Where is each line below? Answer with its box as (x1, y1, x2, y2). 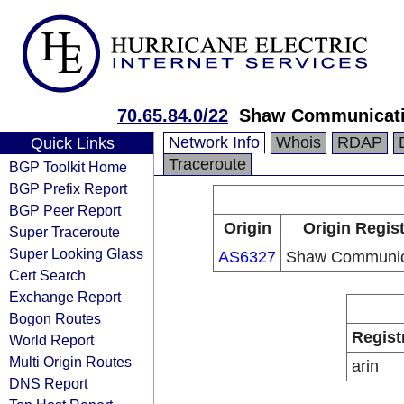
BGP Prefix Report (9, 180, 127, 197)
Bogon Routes (9, 310, 101, 326)
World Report (9, 332, 94, 348)
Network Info (169, 133, 260, 151)
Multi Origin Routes (9, 353, 132, 370)
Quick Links (30, 134, 115, 152)
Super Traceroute (9, 224, 120, 240)
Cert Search (9, 267, 86, 283)
